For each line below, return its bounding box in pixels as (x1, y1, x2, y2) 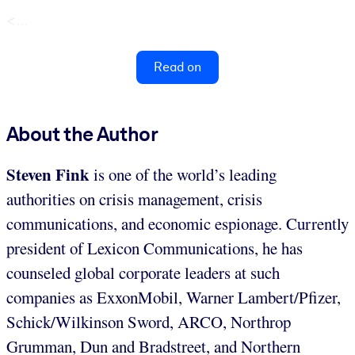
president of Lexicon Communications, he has (6, 236, 303, 259)
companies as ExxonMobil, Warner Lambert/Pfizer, (6, 285, 341, 308)
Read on (154, 59, 201, 74)
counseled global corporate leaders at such (6, 261, 280, 284)
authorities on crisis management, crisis (6, 187, 262, 210)
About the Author (6, 121, 158, 146)
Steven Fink (6, 162, 94, 186)
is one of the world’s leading (94, 162, 277, 185)
